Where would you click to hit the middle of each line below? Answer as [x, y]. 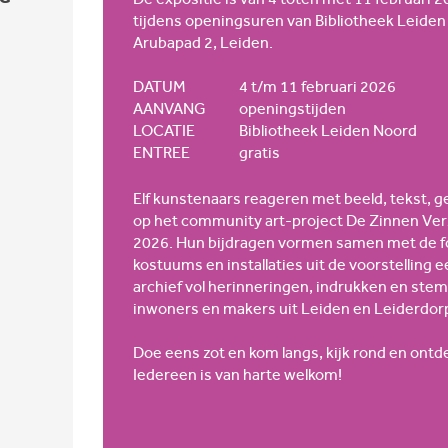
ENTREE [161, 152]
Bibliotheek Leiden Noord [328, 130]
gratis [259, 152]
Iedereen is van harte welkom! [239, 374]
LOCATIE [164, 130]
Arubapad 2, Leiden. [203, 42]
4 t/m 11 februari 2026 [317, 86]
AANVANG [169, 108]
